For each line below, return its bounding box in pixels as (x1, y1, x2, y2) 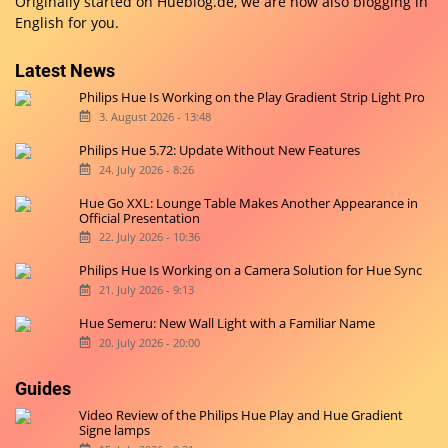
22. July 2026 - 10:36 (98, 229, 200, 245)
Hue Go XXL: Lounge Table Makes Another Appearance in (79, 193, 419, 212)
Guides (15, 378, 71, 400)
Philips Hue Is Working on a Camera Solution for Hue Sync (79, 261, 423, 280)
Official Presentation (79, 208, 201, 227)
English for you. (15, 12, 119, 32)
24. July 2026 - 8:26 (98, 161, 194, 177)
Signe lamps (79, 421, 151, 440)
